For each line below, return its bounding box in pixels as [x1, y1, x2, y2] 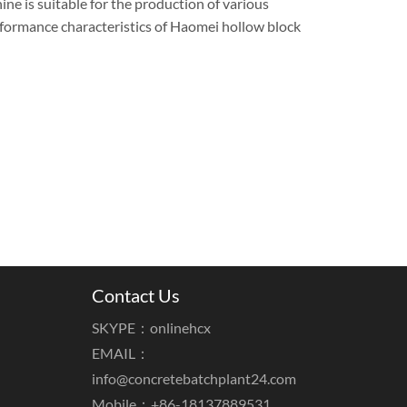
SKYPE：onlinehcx [91, 319, 211, 336]
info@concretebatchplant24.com [91, 370, 296, 387]
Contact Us [91, 284, 180, 306]
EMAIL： [91, 344, 150, 362]
